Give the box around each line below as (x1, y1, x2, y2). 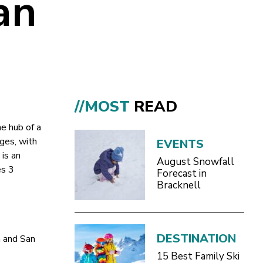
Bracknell (156, 178, 201, 192)
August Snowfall (156, 154, 234, 168)
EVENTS (156, 136, 204, 152)
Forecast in (156, 166, 207, 180)
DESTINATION (156, 230, 236, 247)
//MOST (74, 96, 134, 117)
